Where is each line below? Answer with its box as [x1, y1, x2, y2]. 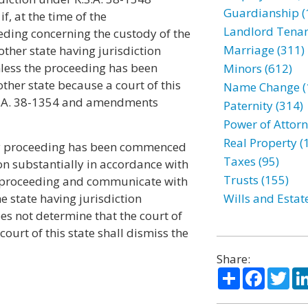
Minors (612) [223, 60, 292, 76]
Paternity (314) [223, 98, 303, 113]
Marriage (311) [223, 42, 305, 58]
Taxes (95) [223, 153, 279, 169]
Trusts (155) [223, 172, 289, 188]
